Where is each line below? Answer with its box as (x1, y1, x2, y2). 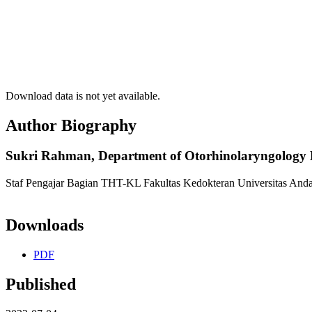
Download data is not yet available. (6, 89, 160, 102)
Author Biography (6, 116, 136, 134)
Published (6, 274, 76, 293)
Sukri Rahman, (6, 148, 98, 164)
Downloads (6, 216, 84, 235)
